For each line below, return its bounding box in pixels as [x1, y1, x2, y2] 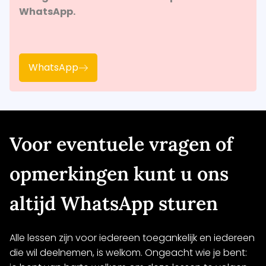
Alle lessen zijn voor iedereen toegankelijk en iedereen [9, 231, 255, 245]
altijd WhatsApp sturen [9, 191, 218, 216]
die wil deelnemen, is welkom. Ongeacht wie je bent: [9, 246, 247, 260]
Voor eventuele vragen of [9, 132, 233, 157]
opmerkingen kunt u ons [9, 161, 229, 186]
